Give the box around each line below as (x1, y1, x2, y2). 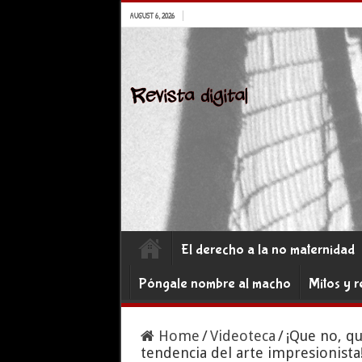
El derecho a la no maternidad (180, 242, 355, 259)
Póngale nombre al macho (138, 276, 291, 293)
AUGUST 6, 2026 (128, 11, 175, 21)
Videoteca (209, 327, 276, 344)
